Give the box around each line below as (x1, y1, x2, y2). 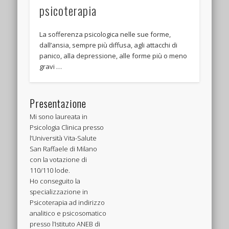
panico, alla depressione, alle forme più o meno (39, 51, 188, 61)
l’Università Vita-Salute (30, 133, 97, 143)
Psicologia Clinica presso (30, 122, 104, 132)
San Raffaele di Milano (30, 144, 98, 153)
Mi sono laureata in (30, 111, 88, 121)
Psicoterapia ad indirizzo (30, 197, 105, 207)
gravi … (39, 62, 62, 72)
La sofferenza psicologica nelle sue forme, (39, 30, 171, 39)
